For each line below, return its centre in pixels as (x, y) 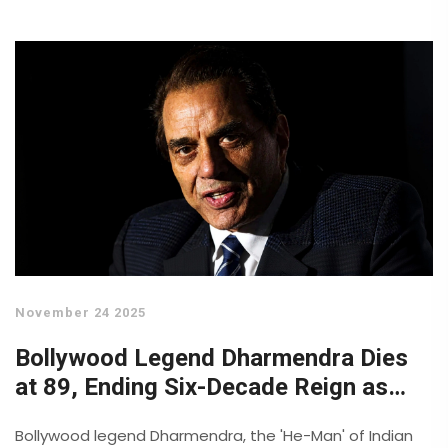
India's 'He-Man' (100, 416)
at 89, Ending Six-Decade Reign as (201, 387)
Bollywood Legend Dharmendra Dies (211, 358)
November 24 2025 (80, 313)
